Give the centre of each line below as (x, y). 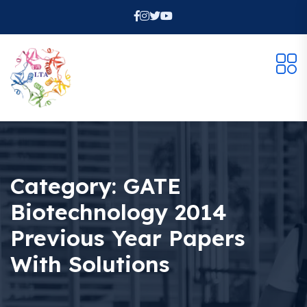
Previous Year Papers (128, 238)
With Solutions (90, 264)
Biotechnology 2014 (119, 212)
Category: (67, 186)
